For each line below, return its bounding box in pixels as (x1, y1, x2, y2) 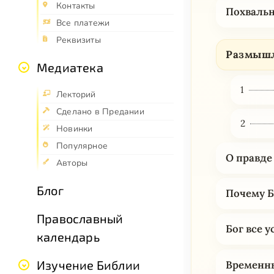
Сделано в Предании (56, 106, 144, 118)
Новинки (56, 123, 93, 135)
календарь (37, 229, 100, 245)
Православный (37, 211, 124, 226)
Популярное (56, 140, 108, 152)
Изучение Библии (37, 257, 140, 273)
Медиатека (37, 60, 103, 75)
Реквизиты (56, 34, 101, 46)
